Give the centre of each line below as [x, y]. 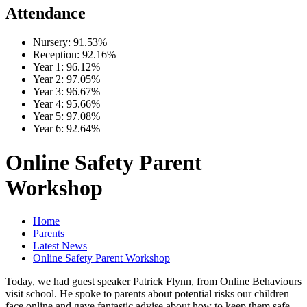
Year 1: [48, 67]
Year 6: [48, 129]
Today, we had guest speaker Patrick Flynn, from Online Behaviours [153, 281]
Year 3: [48, 92]
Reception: [56, 55]
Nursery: [52, 42]
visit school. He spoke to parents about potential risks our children [147, 293]
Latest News [60, 245]
